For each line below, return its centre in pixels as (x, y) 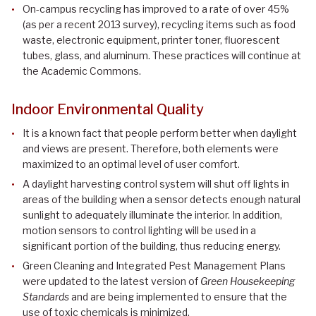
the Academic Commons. (82, 71)
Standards (46, 297)
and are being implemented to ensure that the (178, 297)
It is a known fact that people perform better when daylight (160, 133)
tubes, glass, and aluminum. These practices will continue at (162, 56)
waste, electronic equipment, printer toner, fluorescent (151, 40)
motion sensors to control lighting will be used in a (139, 231)
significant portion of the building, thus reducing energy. (152, 246)
